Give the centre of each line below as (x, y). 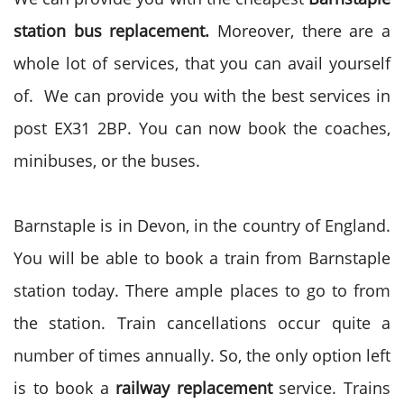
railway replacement (194, 388)
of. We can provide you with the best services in (202, 96)
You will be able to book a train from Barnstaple (202, 258)
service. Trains (331, 388)
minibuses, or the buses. (109, 161)
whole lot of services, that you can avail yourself (202, 63)
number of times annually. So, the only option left (202, 355)
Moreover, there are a (304, 31)
